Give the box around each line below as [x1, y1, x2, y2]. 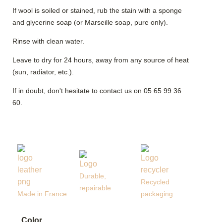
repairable [79, 184, 111, 192]
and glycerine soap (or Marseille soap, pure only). [12, 18, 168, 27]
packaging [141, 190, 173, 198]
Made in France [17, 190, 67, 198]
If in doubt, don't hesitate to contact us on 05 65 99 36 [12, 87, 181, 95]
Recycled [141, 178, 170, 186]
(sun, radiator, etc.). [12, 68, 74, 76]
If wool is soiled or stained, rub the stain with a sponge [12, 6, 182, 15]
